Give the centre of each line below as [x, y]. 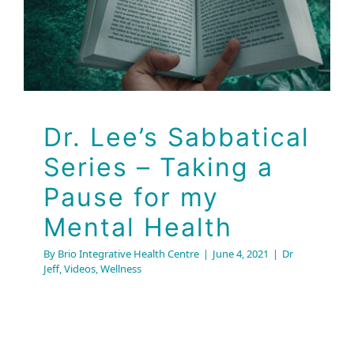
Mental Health [138, 228]
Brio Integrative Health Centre [128, 254]
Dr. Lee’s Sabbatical [177, 137]
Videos [80, 269]
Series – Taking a [158, 168]
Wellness [121, 269]
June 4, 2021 [241, 254]
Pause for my [131, 198]
